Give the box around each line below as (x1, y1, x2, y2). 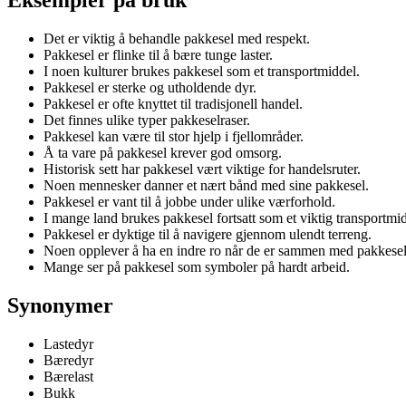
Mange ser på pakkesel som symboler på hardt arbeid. (43, 258, 350, 275)
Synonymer (7, 293, 113, 317)
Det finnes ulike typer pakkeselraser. (43, 111, 250, 128)
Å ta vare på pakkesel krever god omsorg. (43, 144, 282, 160)
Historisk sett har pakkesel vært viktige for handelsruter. (43, 160, 361, 177)
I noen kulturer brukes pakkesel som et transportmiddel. (43, 63, 360, 79)
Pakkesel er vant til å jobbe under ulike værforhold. (43, 193, 335, 209)
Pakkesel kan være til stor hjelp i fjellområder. (43, 128, 304, 144)
